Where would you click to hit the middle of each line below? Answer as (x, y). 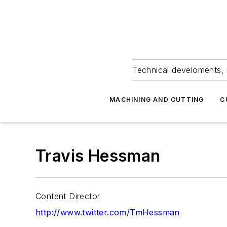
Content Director (68, 196)
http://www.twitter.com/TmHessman (108, 212)
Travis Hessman (98, 156)
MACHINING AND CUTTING (157, 100)
